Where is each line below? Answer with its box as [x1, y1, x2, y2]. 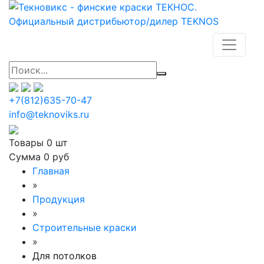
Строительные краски [32, 222, 137, 233]
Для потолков [32, 250, 97, 262]
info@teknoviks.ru [9, 108, 89, 120]
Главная [32, 165, 70, 177]
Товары [9, 137, 47, 148]
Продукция [32, 193, 85, 205]
